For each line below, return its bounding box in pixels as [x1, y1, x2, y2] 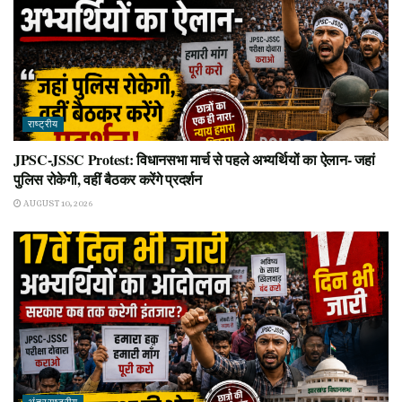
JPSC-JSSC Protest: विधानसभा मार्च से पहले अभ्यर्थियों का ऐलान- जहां [13, 148, 375, 170]
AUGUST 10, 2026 [22, 197, 92, 208]
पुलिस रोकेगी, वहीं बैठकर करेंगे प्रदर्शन [13, 168, 202, 189]
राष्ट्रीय [28, 118, 58, 130]
